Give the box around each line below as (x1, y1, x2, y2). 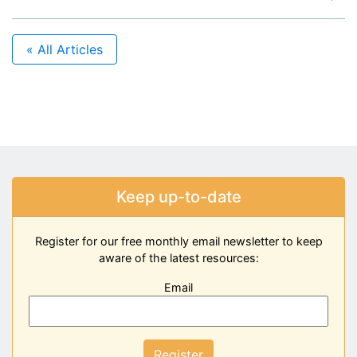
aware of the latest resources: (98, 250, 259, 265)
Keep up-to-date (116, 186, 241, 206)
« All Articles (22, 41, 107, 57)
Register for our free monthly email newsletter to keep (34, 233, 323, 248)
